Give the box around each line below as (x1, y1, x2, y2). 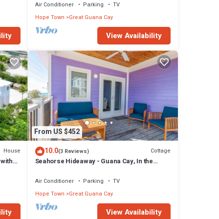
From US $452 (34, 127, 80, 137)
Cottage (151, 147, 171, 155)
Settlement (35, 165, 67, 175)
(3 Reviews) (58, 147, 89, 155)
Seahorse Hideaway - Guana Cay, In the (35, 156, 153, 166)
